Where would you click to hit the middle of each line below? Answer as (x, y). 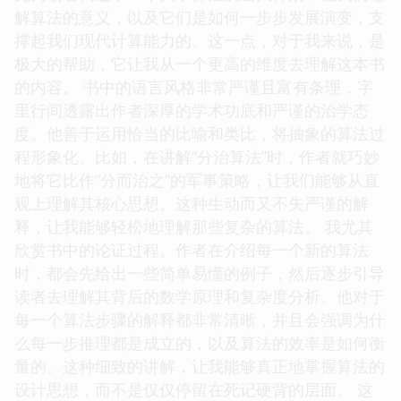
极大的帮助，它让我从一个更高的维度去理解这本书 (200, 155)
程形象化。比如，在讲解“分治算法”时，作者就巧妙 (197, 248)
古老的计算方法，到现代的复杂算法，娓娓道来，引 (200, 39)
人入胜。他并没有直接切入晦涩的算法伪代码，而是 (200, 62)
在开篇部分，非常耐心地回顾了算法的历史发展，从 (200, 16)
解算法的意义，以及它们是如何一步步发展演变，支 (200, 109)
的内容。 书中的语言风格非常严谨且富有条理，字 (194, 179)
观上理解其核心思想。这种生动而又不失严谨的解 (192, 295)
